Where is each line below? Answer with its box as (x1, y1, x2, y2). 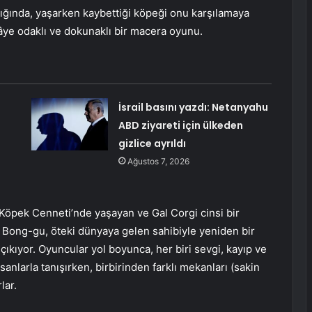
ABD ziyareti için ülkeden (118, 118, 243, 132)
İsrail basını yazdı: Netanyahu (118, 100, 268, 114)
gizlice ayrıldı (118, 136, 186, 150)
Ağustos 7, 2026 (127, 155, 189, 166)
